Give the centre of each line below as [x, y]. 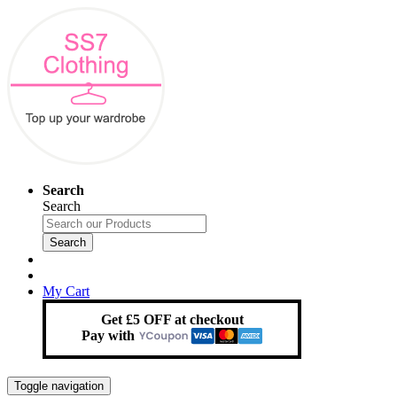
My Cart [66, 291]
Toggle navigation [59, 386]
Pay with [110, 336]
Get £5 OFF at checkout [172, 319]
